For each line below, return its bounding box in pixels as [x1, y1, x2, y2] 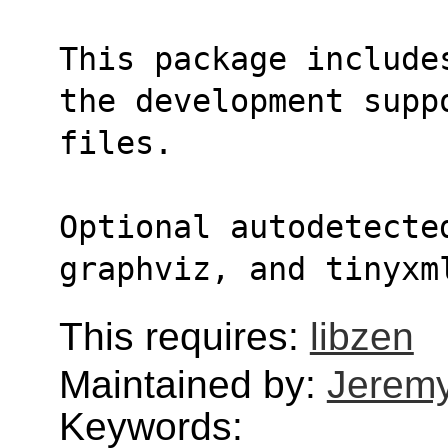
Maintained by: [58, 362, 327, 406]
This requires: [58, 314, 310, 358]
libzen [309, 314, 414, 358]
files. [58, 124, 173, 161]
